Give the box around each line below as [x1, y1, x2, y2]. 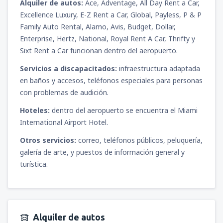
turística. [20, 159, 48, 169]
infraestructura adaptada [117, 64, 200, 74]
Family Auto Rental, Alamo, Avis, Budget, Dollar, [20, 22, 176, 32]
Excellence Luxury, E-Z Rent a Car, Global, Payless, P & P [20, 10, 202, 20]
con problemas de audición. [20, 88, 109, 98]
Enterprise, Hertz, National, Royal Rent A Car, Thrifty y [20, 34, 195, 44]
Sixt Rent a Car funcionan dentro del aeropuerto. [20, 46, 178, 56]
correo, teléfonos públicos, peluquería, [76, 135, 203, 145]
